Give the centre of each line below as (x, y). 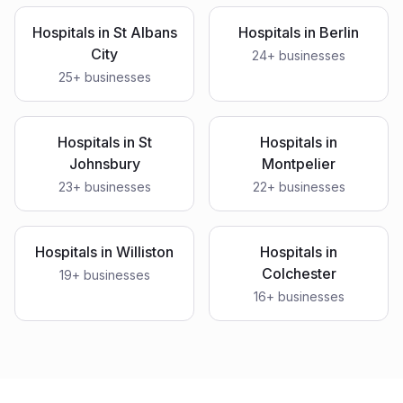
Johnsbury (104, 164)
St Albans (145, 32)
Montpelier (299, 164)
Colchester (299, 273)
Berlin (339, 32)
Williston (145, 252)
